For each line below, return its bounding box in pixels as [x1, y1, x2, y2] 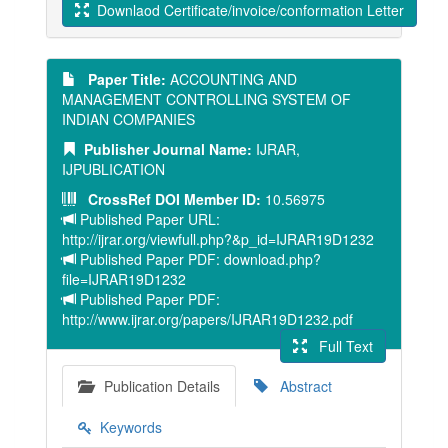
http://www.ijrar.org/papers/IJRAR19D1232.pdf [62, 309, 353, 329]
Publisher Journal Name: [76, 139, 252, 159]
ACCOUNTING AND [166, 69, 297, 89]
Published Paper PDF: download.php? [76, 249, 321, 269]
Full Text [307, 336, 373, 356]
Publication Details [92, 376, 220, 396]
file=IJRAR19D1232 [62, 269, 186, 289]
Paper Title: [76, 69, 166, 89]
